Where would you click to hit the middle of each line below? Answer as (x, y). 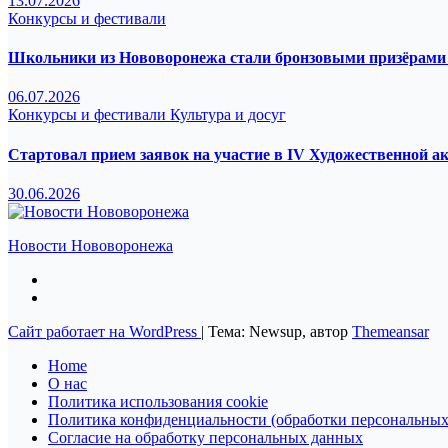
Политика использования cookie (158, 401)
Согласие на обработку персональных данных (205, 437)
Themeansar (390, 331)
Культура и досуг (228, 115)
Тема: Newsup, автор (280, 331)
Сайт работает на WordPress (104, 331)
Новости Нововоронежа (90, 245)
